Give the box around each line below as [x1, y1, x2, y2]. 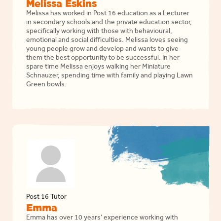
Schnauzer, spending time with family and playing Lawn [26, 73, 193, 80]
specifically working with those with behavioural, [26, 29, 173, 36]
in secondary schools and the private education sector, [26, 20, 192, 27]
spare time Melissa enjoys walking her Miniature [26, 64, 171, 71]
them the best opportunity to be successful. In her [26, 55, 180, 62]
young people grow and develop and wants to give [26, 46, 179, 53]
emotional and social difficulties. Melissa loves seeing [26, 37, 188, 44]
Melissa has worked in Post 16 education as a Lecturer [26, 11, 190, 18]
